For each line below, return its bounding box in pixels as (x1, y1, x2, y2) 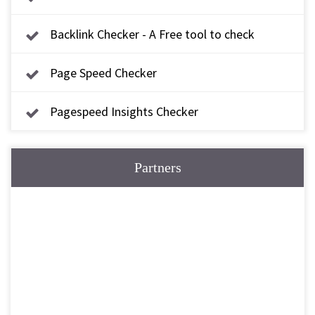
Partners (134, 160, 181, 175)
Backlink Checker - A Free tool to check (50, 26, 255, 42)
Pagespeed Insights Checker (50, 103, 198, 120)
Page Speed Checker (50, 65, 157, 81)
